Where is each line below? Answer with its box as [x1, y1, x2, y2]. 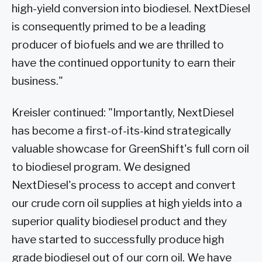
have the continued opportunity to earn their [12, 56, 236, 70]
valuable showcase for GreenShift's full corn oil [12, 142, 249, 156]
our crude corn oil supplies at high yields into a [12, 196, 242, 211]
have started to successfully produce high [12, 233, 224, 247]
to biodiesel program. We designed [12, 160, 190, 174]
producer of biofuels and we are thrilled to [12, 38, 224, 52]
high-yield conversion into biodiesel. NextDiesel [12, 2, 250, 16]
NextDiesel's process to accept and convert [12, 178, 236, 192]
